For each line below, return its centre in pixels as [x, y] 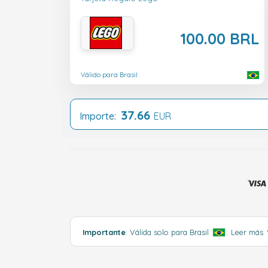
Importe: [100, 116]
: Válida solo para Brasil [168, 232]
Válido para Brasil [109, 75]
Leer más [248, 232]
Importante [104, 232]
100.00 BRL [220, 39]
